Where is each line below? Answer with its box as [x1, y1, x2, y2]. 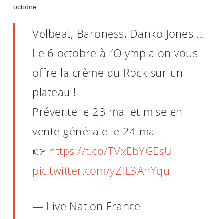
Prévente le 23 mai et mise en [32, 104, 183, 119]
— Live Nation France [32, 198, 141, 213]
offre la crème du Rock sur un [32, 65, 183, 80]
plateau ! [32, 84, 76, 99]
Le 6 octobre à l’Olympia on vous [32, 45, 198, 60]
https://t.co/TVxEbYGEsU [49, 143, 173, 158]
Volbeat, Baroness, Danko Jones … [32, 25, 205, 41]
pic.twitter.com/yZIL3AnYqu [32, 162, 170, 177]
